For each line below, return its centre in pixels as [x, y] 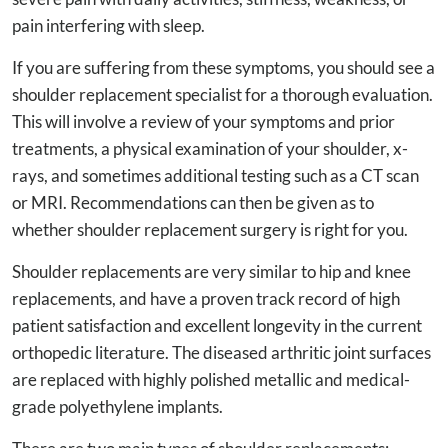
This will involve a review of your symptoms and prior [203, 121]
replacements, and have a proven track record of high [206, 298]
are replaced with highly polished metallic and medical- [211, 379]
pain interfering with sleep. [108, 25]
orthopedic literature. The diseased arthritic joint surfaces [221, 352]
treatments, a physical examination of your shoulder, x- [210, 148]
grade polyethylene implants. [117, 406]
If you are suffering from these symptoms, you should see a [223, 67]
